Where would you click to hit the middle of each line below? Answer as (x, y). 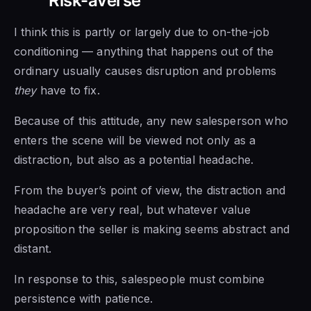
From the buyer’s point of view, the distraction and (150, 190)
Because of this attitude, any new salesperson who (151, 120)
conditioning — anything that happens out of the (144, 51)
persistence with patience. (84, 298)
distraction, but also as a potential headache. (134, 159)
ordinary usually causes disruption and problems (145, 70)
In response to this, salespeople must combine (140, 279)
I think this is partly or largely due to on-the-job (142, 32)
